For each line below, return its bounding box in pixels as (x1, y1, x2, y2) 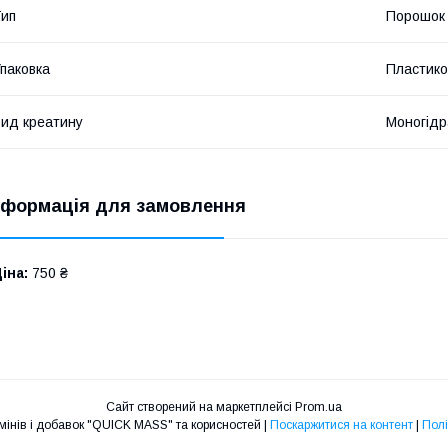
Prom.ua (295, 399, 342, 414)
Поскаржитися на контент (269, 417, 413, 432)
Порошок (386, 7, 445, 24)
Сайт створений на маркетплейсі (106, 399, 295, 414)
